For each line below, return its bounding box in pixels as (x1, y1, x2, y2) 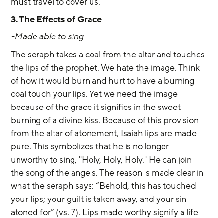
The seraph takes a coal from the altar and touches (11, 48, 207, 60)
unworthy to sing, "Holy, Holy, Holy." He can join (11, 153, 194, 165)
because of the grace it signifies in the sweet (11, 101, 183, 113)
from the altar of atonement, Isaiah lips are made (11, 127, 199, 139)
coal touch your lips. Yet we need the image (11, 88, 180, 100)
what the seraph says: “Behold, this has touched (11, 180, 199, 192)
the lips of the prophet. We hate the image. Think (11, 61, 202, 73)
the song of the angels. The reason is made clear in (11, 166, 206, 179)
